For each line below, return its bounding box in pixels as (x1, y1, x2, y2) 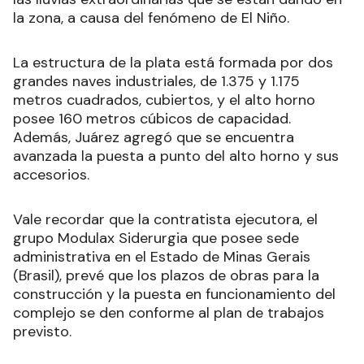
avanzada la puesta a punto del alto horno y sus (13, 145, 339, 166)
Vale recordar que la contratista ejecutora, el (13, 209, 318, 229)
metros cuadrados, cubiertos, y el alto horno (13, 89, 315, 110)
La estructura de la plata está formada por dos (13, 52, 333, 72)
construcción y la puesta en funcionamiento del (13, 284, 336, 304)
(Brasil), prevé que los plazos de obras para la (13, 265, 319, 285)
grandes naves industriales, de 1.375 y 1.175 (13, 71, 300, 91)
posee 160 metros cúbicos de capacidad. (13, 108, 291, 128)
